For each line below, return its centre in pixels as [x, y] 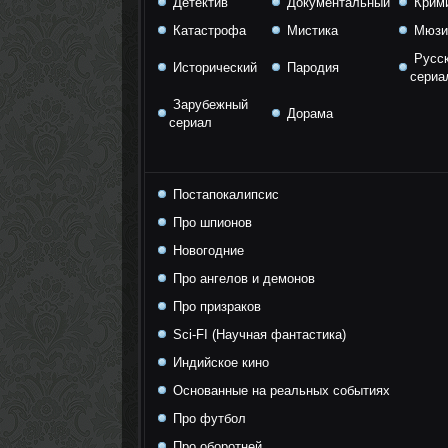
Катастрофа [207, 30]
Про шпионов [210, 222]
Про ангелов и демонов [242, 278]
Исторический [213, 67]
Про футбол [207, 418]
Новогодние [206, 250]
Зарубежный [208, 104]
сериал [190, 122]
